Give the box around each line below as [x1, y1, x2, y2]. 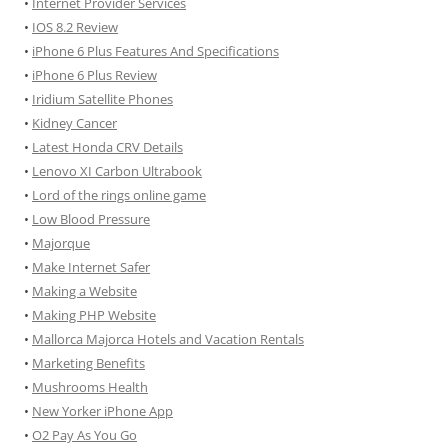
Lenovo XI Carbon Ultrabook [32, 162, 202, 180]
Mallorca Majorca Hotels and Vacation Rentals [32, 330, 304, 348]
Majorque [32, 234, 90, 252]
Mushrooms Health [32, 378, 148, 396]
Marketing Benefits [32, 354, 145, 372]
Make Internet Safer [32, 258, 150, 276]
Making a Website [32, 282, 137, 300]
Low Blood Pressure [32, 210, 150, 228]
